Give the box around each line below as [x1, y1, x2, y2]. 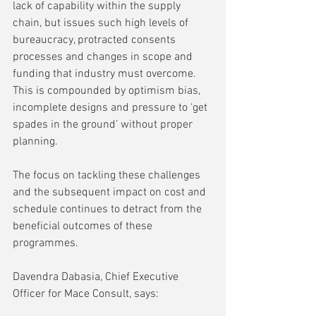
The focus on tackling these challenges [13, 168, 203, 183]
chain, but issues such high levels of [13, 16, 191, 30]
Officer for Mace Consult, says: [13, 286, 162, 301]
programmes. [13, 236, 87, 250]
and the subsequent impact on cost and [13, 185, 209, 200]
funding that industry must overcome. [13, 66, 199, 81]
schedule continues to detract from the [13, 202, 205, 217]
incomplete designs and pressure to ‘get [13, 100, 210, 115]
